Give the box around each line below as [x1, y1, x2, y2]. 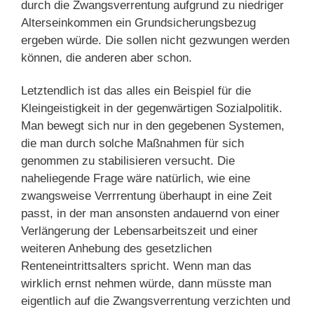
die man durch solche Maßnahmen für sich [21, 136, 244, 150]
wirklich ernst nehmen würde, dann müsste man [21, 276, 271, 290]
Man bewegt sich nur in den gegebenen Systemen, [21, 118, 285, 132]
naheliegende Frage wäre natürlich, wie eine [21, 171, 250, 185]
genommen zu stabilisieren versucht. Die [21, 153, 235, 168]
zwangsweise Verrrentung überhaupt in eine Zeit [21, 189, 272, 203]
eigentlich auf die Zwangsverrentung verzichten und [21, 294, 290, 308]
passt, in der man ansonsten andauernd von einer [21, 206, 280, 220]
